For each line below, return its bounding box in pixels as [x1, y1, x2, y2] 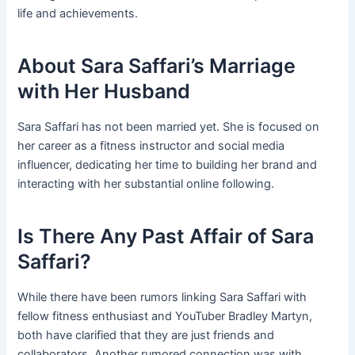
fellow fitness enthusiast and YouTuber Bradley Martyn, [17, 309, 313, 324]
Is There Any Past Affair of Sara [17, 223, 315, 248]
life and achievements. [17, 6, 139, 21]
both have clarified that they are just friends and [17, 328, 275, 343]
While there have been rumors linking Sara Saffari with [17, 290, 307, 305]
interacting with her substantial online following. [17, 177, 275, 192]
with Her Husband [17, 78, 191, 103]
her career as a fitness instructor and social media [17, 139, 285, 154]
